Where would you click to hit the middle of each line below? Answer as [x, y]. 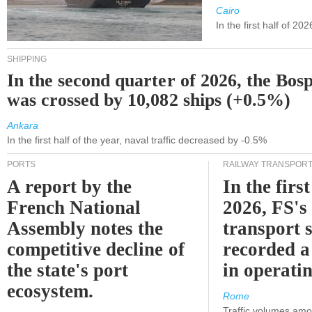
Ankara [23, 125]
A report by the [70, 187]
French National [74, 208]
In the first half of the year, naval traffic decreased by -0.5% [137, 140]
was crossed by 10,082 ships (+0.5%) [149, 100]
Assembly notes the [85, 228]
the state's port [68, 270]
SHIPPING [27, 59]
